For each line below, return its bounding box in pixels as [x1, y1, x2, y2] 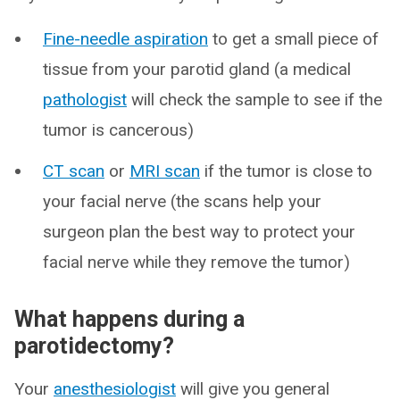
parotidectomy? [14, 333, 174, 359]
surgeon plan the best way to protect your [43, 221, 355, 242]
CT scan [43, 161, 104, 181]
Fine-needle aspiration [43, 29, 208, 49]
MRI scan [129, 161, 200, 181]
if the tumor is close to [200, 161, 372, 181]
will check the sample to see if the [127, 89, 382, 110]
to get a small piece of [208, 29, 379, 49]
